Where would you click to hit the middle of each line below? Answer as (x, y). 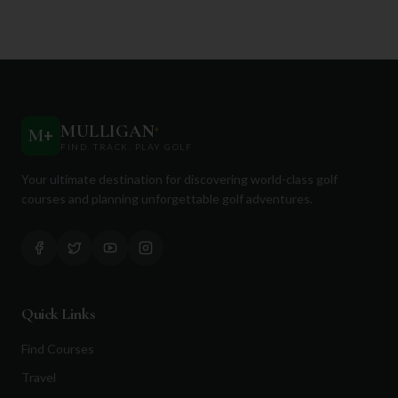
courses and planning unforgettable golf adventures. (167, 199)
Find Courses (58, 349)
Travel (39, 377)
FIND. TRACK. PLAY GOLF (126, 146)
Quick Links (58, 314)
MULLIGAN (107, 131)
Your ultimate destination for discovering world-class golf (179, 179)
